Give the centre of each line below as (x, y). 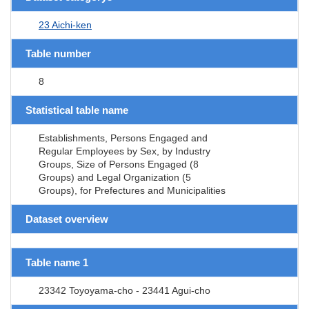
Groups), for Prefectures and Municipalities (132, 190)
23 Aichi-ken (65, 24)
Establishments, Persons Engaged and (123, 138)
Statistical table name (77, 110)
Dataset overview (67, 219)
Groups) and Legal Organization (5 (115, 177)
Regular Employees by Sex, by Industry (124, 151)
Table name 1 (57, 262)
